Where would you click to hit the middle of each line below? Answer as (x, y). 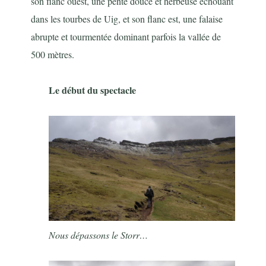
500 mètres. (53, 55)
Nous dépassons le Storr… (99, 235)
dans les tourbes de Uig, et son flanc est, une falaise (127, 19)
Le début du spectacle (93, 90)
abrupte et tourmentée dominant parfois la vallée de (126, 37)
